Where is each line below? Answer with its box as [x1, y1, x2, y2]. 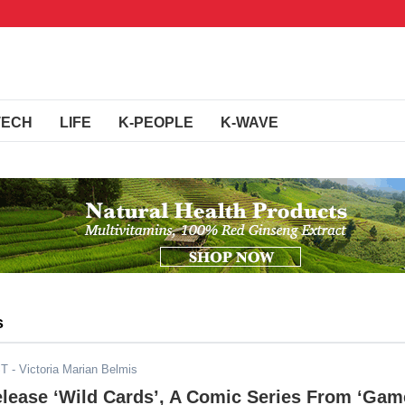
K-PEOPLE [118, 115, 193, 130]
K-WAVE [221, 115, 278, 130]
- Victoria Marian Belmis [8, 363, 137, 376]
